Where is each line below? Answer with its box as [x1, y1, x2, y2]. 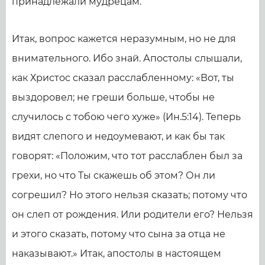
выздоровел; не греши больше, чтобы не [12, 92, 215, 103]
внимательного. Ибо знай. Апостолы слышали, [12, 53, 242, 64]
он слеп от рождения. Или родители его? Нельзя [12, 209, 253, 220]
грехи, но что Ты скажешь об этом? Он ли [12, 170, 215, 181]
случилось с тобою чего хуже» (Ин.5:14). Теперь [12, 111, 241, 122]
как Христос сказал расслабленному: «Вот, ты [12, 72, 234, 83]
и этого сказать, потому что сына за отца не [12, 228, 225, 240]
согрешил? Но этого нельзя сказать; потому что [12, 189, 247, 201]
